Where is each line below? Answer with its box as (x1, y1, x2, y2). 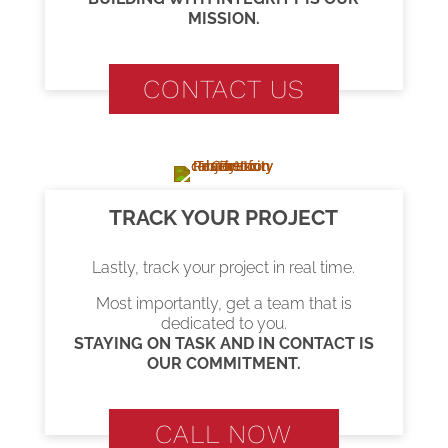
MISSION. (187, 8, 260, 28)
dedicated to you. (160, 313, 287, 333)
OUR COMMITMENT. (146, 353, 301, 373)
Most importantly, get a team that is (95, 293, 352, 313)
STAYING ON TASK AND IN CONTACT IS (73, 333, 374, 353)
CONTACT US (142, 73, 305, 104)
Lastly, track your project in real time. (92, 257, 356, 277)
